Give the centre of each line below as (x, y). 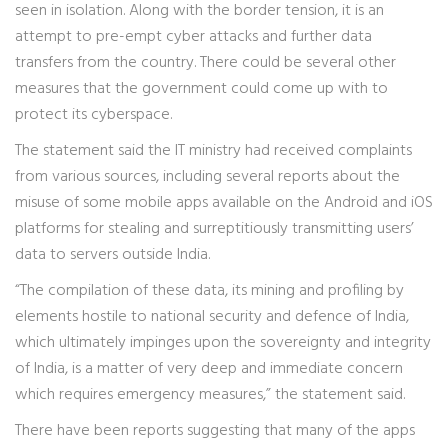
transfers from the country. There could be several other (205, 63)
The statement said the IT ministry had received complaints (213, 151)
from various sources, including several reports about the (207, 177)
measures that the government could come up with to (201, 89)
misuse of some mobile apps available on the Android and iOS (224, 203)
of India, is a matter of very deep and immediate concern (209, 369)
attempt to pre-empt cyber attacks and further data (193, 37)
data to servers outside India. (112, 255)
